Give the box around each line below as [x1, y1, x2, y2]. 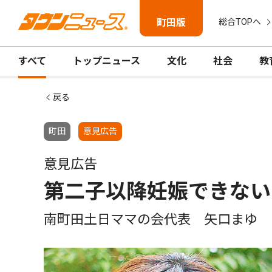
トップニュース [73, 55, 140, 67]
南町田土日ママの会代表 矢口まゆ [44, 212, 257, 227]
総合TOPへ [219, 17, 261, 27]
